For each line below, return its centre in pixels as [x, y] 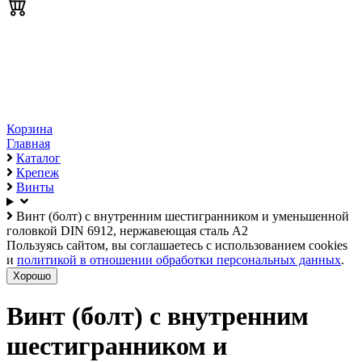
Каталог [38, 158]
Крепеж [38, 173]
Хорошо [32, 276]
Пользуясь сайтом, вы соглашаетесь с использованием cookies [177, 245]
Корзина [29, 129]
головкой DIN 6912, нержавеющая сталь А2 [127, 231]
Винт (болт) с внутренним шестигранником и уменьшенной [183, 216]
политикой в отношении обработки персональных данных [179, 260]
